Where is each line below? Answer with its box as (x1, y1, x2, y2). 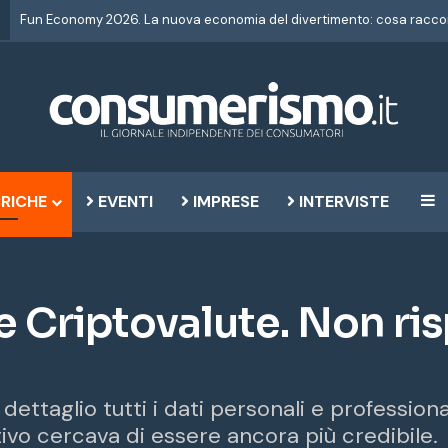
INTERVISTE (294, 191, 389, 212)
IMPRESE (188, 191, 259, 212)
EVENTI (93, 191, 153, 212)
